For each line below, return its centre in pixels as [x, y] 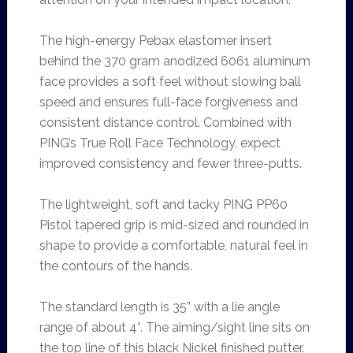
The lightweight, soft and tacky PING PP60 [163, 204]
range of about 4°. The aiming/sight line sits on [174, 327]
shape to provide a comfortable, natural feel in [173, 245]
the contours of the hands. [115, 266]
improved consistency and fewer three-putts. [170, 163]
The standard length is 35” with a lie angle [159, 307]
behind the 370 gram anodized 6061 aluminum [175, 61]
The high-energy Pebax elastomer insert [155, 41]
